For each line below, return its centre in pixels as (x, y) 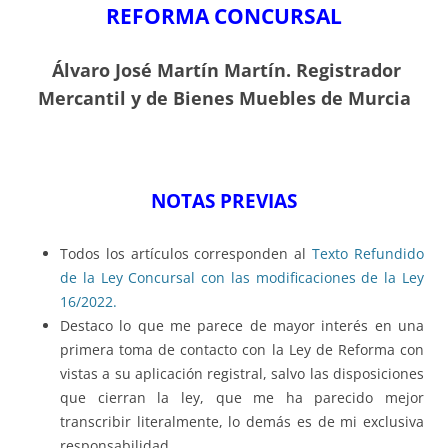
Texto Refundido (368, 254)
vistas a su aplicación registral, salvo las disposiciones (242, 374)
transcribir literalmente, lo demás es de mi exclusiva (242, 422)
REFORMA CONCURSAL (224, 16)
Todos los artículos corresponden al (186, 254)
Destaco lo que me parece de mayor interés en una (242, 326)
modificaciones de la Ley (340, 278)
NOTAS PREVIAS (224, 201)
